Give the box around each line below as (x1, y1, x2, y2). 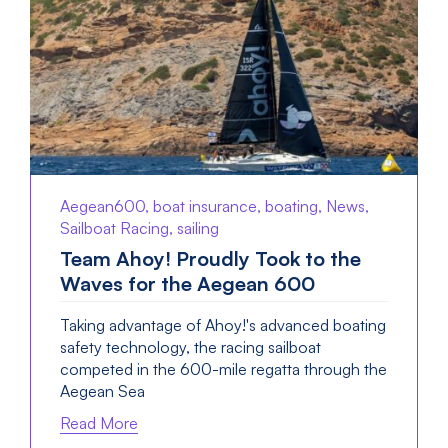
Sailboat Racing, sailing (60, 218, 219, 239)
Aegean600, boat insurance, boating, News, (60, 196, 369, 217)
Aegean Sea (60, 381, 145, 402)
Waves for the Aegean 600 (60, 271, 315, 297)
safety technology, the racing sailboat (60, 337, 321, 358)
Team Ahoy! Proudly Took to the (60, 246, 361, 272)
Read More (60, 413, 138, 434)
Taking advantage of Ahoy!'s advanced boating (60, 315, 386, 336)
